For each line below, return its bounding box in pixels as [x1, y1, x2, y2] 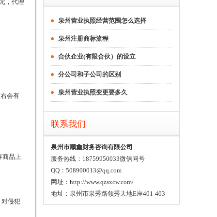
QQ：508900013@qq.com [51, 167, 122, 174]
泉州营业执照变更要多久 [58, 89, 127, 96]
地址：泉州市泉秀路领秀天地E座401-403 [51, 190, 165, 197]
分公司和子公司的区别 [58, 71, 121, 78]
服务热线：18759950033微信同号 [51, 155, 145, 162]
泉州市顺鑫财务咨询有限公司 [51, 143, 133, 151]
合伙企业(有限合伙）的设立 [58, 53, 136, 60]
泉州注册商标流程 [58, 35, 108, 42]
